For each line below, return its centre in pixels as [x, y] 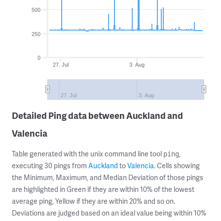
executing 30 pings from [50, 166]
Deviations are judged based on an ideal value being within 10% [109, 213]
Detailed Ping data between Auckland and [97, 115]
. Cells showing [177, 166]
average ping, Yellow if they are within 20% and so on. [93, 201]
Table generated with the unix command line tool [88, 154]
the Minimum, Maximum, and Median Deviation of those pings [108, 177]
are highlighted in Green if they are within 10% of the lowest [103, 189]
